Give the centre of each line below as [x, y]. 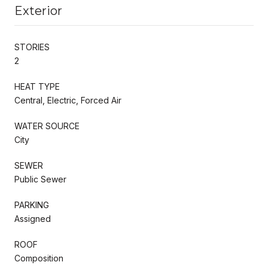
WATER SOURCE [47, 126]
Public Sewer [40, 179]
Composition [39, 258]
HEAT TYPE [37, 86]
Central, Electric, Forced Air [68, 100]
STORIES [32, 47]
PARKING [32, 205]
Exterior [38, 10]
